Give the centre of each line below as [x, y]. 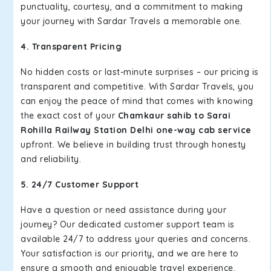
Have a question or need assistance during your [123, 210]
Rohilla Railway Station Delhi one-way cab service [136, 130]
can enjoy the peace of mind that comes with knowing [137, 101]
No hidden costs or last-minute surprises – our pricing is [140, 72]
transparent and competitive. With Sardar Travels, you [137, 87]
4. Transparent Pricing [71, 47]
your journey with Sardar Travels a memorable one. [131, 21]
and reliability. [51, 159]
